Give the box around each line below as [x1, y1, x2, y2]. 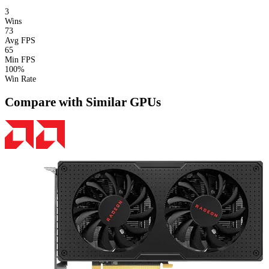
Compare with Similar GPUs [5, 94, 161, 109]
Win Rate [5, 74, 36, 84]
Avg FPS [5, 36, 35, 46]
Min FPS [5, 55, 35, 65]
